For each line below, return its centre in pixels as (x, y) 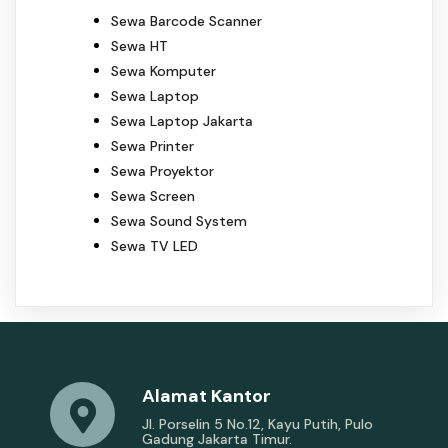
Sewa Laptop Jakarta (182, 120)
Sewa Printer (152, 145)
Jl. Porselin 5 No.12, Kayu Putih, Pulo (257, 424)
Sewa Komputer (163, 70)
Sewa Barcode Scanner (186, 20)
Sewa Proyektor (162, 170)
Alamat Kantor (206, 396)
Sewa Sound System (179, 220)
